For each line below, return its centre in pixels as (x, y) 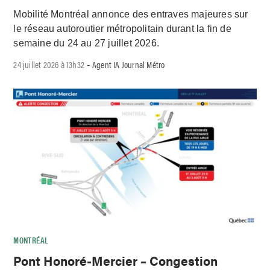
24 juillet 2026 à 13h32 (49, 64)
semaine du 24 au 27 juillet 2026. (86, 43)
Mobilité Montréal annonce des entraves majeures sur (131, 14)
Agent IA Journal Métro (129, 64)
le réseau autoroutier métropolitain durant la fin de (122, 29)
